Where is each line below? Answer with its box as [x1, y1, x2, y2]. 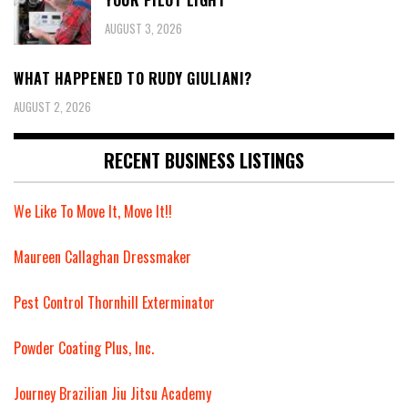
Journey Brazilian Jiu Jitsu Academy [14, 382, 211, 404]
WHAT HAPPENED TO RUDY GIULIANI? [14, 67, 252, 90]
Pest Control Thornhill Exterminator [14, 291, 215, 313]
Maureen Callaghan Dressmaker [14, 245, 191, 268]
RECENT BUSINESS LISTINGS [104, 146, 304, 174]
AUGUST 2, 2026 [14, 97, 91, 116]
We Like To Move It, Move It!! [14, 199, 172, 222]
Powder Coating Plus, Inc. [14, 336, 154, 359]
